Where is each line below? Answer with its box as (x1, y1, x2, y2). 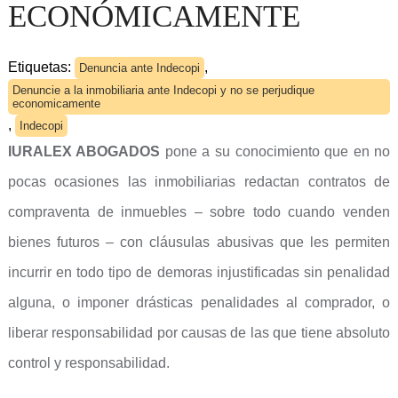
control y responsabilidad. (7, 355, 170, 370)
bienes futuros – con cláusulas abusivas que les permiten (7, 235, 391, 250)
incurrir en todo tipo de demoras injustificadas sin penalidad (7, 265, 391, 280)
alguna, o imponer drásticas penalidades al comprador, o (7, 295, 391, 310)
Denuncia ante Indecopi (78, 61, 200, 75)
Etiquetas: (7, 60, 75, 75)
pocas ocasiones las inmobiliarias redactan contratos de (7, 174, 391, 189)
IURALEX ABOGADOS (7, 144, 161, 159)
